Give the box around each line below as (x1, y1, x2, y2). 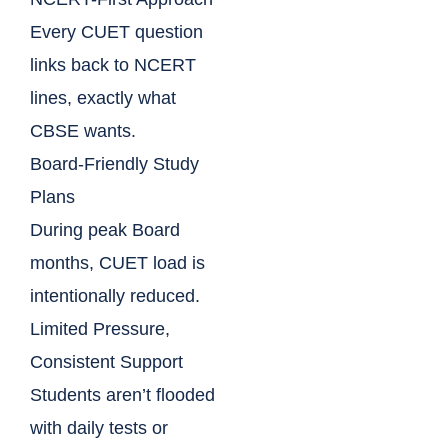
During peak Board (30, 220, 180, 241)
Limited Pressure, (30, 319, 170, 340)
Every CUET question (30, 22, 203, 43)
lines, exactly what (30, 88, 176, 109)
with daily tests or (30, 418, 168, 439)
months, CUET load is (30, 253, 205, 274)
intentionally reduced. (30, 286, 200, 307)
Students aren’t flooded (30, 385, 215, 406)
